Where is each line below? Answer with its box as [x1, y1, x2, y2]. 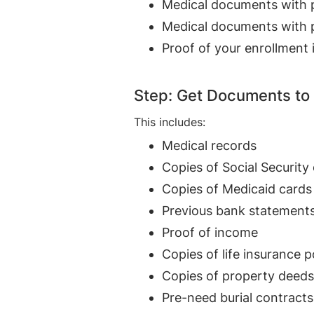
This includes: [134, 114, 205, 129]
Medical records [162, 137, 257, 153]
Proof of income [162, 224, 258, 240]
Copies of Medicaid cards [162, 181, 312, 196]
